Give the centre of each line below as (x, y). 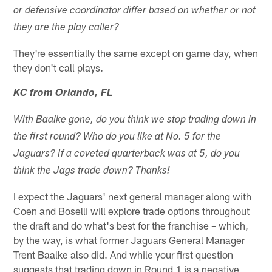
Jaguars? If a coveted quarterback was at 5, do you (127, 154)
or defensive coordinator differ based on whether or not (135, 11)
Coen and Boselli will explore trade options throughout (132, 210)
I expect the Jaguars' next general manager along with (133, 196)
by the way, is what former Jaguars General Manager (129, 240)
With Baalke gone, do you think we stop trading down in (135, 120)
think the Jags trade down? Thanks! (92, 171)
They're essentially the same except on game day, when (136, 53)
